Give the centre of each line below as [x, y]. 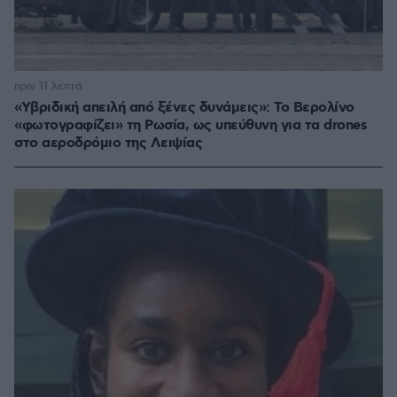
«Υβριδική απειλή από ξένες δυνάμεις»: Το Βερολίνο [184, 108]
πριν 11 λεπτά [48, 87]
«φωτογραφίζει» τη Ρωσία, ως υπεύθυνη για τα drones [191, 126]
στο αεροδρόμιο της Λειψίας [108, 144]
